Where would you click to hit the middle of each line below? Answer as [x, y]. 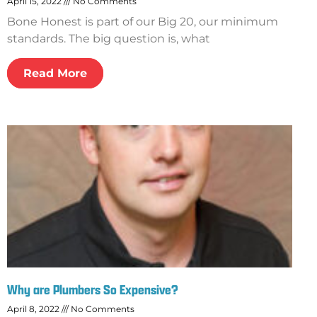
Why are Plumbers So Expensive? [93, 290]
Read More [55, 73]
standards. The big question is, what [109, 38]
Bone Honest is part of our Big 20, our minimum [143, 21]
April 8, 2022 [34, 309]
